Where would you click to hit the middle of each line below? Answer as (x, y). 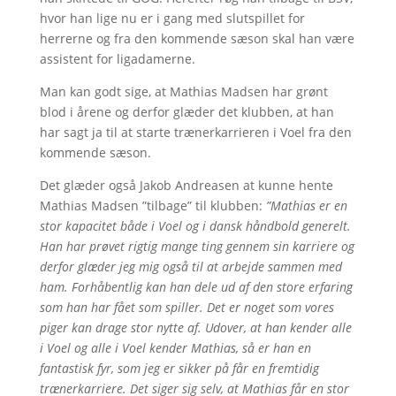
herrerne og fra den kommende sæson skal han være (197, 38)
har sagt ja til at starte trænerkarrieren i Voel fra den (195, 132)
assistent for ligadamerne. (117, 59)
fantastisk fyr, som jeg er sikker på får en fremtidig (179, 368)
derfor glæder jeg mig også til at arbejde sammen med (190, 267)
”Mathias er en (306, 206)
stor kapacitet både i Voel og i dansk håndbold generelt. (195, 226)
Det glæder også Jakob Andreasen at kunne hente (186, 185)
